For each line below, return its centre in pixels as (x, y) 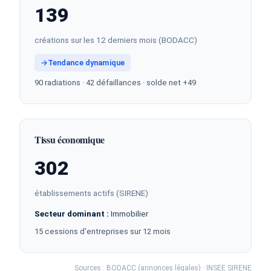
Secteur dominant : (72, 214)
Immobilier (129, 214)
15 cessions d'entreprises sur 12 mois (103, 231)
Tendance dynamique (86, 63)
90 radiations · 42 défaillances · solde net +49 (115, 83)
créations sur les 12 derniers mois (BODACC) (116, 40)
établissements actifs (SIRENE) (91, 193)
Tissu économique (70, 139)
